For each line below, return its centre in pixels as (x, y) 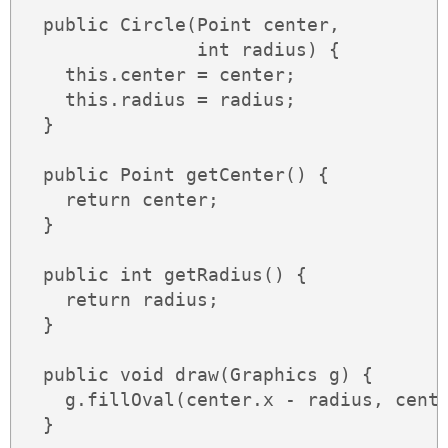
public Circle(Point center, (180, 25)
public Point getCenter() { (175, 175)
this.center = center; (158, 75)
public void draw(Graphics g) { (197, 375)
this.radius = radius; (158, 100)
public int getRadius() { (164, 275)
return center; (120, 200)
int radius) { (180, 50)
